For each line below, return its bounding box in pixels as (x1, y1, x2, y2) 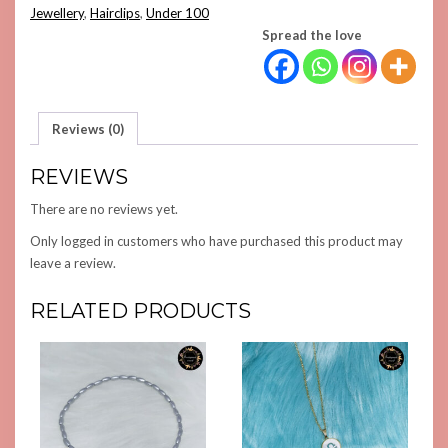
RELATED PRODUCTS (30, 299, 251, 324)
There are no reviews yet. (30, 201, 178, 218)
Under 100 (146, 5, 209, 21)
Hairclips (90, 5, 140, 21)
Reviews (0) (52, 120, 124, 137)
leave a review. (30, 255, 116, 272)
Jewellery (30, 5, 84, 21)
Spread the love (262, 27, 362, 43)
